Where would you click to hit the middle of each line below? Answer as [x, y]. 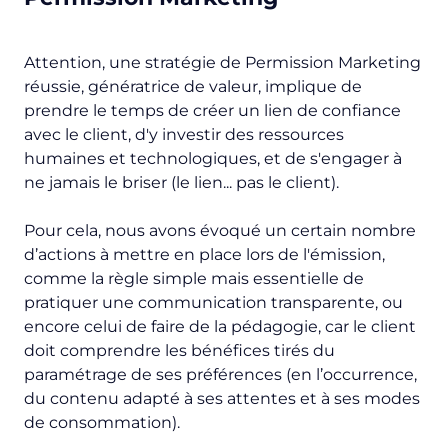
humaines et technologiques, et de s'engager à [213, 158]
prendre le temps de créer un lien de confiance [212, 110]
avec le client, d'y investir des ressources [184, 134]
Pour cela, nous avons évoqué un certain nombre [220, 230]
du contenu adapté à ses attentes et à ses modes [222, 398]
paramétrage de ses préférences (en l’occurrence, [220, 374]
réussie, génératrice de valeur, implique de [193, 86]
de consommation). [102, 422]
